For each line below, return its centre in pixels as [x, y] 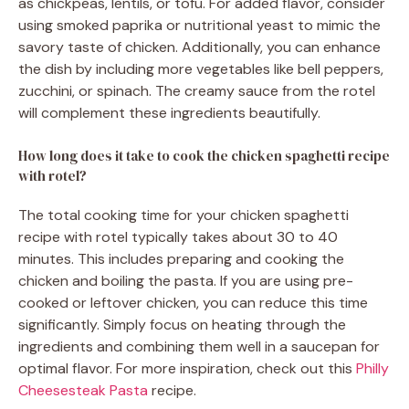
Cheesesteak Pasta [83, 391]
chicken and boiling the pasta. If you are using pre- [186, 281]
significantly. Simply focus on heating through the [182, 325]
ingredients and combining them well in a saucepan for [199, 347]
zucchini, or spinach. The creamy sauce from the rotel [197, 91]
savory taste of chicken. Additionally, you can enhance [199, 47]
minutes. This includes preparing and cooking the [181, 259]
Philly [372, 369]
